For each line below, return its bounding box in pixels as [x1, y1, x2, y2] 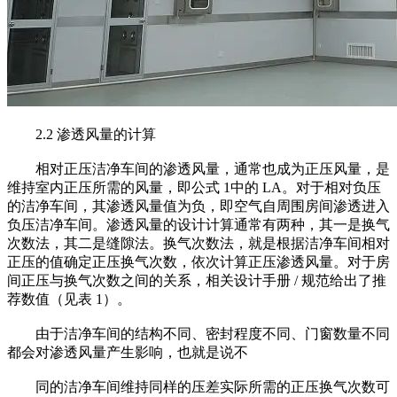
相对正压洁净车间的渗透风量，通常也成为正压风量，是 [7, 161, 390, 177]
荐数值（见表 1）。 [7, 292, 131, 307]
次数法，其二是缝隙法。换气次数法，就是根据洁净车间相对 [7, 236, 390, 252]
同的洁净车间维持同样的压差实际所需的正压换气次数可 [7, 379, 390, 395]
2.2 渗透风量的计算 [7, 127, 156, 143]
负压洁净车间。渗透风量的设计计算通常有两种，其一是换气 [7, 217, 390, 233]
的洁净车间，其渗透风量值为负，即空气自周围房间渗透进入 [7, 198, 390, 214]
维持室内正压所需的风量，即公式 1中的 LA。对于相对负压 [7, 180, 381, 196]
